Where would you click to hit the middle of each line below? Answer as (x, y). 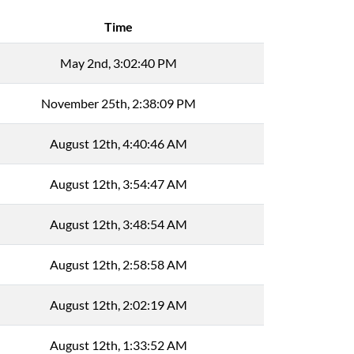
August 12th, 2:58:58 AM (119, 264)
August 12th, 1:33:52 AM (119, 345)
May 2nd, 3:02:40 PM (119, 63)
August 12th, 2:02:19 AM (119, 305)
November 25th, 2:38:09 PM (119, 103)
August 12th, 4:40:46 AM (119, 143)
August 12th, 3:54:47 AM (119, 184)
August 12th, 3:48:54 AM (119, 224)
